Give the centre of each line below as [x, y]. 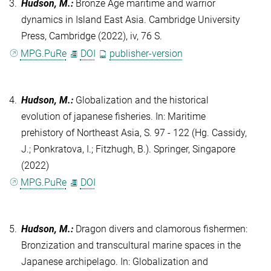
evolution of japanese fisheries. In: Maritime [113, 116]
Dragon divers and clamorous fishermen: [162, 229]
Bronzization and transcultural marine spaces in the [131, 245]
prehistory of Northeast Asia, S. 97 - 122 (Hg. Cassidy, [134, 132]
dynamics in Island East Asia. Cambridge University [131, 20]
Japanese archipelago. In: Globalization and [115, 261]
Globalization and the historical [142, 100]
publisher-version [146, 53]
